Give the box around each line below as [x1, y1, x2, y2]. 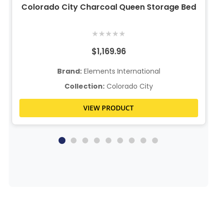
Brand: [57, 66, 82, 77]
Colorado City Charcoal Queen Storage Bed [21, 1, 196, 13]
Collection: [64, 81, 105, 92]
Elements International [81, 66, 160, 77]
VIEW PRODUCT [83, 103, 134, 113]
